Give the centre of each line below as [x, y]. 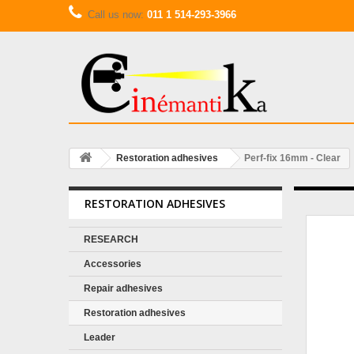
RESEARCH [111, 239]
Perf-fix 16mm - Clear [292, 158]
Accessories [113, 264]
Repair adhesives [123, 288]
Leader [100, 337]
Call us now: [117, 15]
